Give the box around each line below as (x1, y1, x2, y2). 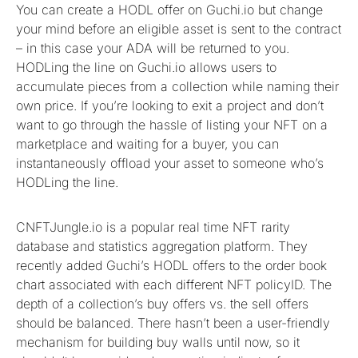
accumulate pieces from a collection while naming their (16, 78, 339, 94)
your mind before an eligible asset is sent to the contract (16, 20, 341, 37)
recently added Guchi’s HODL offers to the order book (16, 257, 327, 273)
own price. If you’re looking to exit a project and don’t (16, 97, 324, 113)
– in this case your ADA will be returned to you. (16, 39, 289, 56)
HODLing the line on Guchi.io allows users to (16, 58, 276, 75)
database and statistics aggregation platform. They (16, 237, 308, 254)
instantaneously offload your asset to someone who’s (16, 154, 324, 171)
